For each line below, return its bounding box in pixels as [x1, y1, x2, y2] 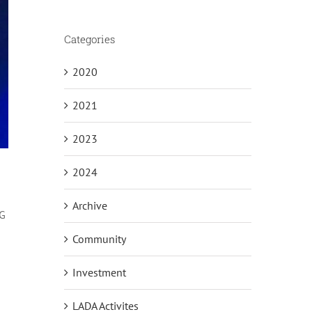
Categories [63, 31, 115, 46]
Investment [72, 265, 126, 279]
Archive [72, 198, 107, 212]
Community [72, 231, 126, 246]
